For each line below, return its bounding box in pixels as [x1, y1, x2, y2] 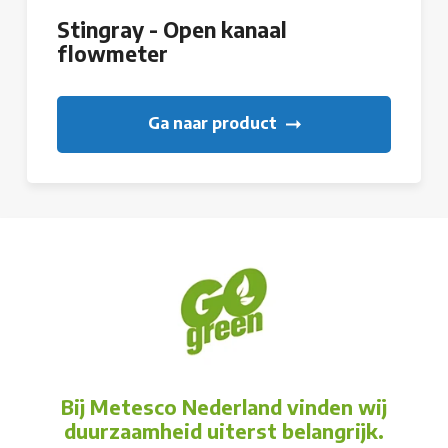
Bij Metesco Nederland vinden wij [61, 394, 387, 420]
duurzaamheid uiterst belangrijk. [64, 418, 384, 444]
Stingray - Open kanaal [57, 17, 287, 44]
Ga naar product [147, 113, 281, 134]
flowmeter [57, 41, 168, 68]
